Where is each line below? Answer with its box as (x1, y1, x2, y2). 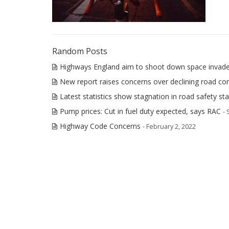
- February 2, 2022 (143, 122, 196, 131)
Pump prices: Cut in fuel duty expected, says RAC (60, 106, 221, 116)
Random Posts (52, 45, 107, 57)
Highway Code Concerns (60, 121, 141, 131)
